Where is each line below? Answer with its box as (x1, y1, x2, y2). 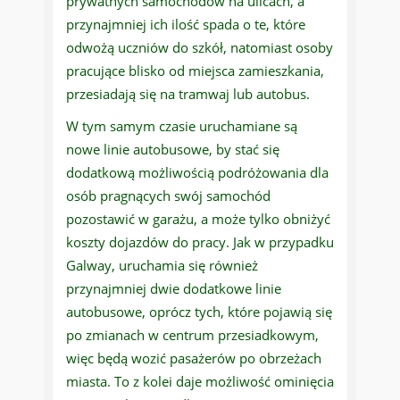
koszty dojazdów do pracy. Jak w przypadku (66, 233, 334, 252)
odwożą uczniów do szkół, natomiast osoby (66, 38, 333, 57)
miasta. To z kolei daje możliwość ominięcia (66, 372, 334, 391)
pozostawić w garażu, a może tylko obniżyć (66, 210, 330, 229)
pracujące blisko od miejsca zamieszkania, (66, 62, 324, 80)
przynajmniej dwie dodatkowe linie (66, 279, 281, 298)
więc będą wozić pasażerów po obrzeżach (66, 349, 321, 368)
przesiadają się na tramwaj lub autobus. (66, 85, 310, 104)
